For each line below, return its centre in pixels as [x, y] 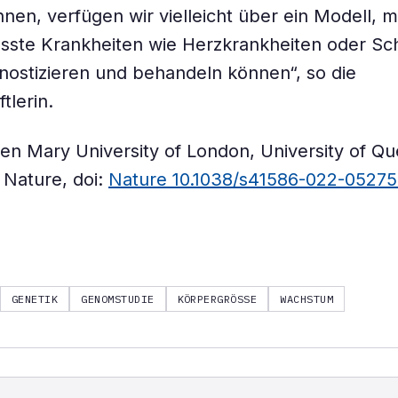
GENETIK [35, 299]
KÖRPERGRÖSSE [214, 299]
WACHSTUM [307, 299]
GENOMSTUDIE [118, 299]
